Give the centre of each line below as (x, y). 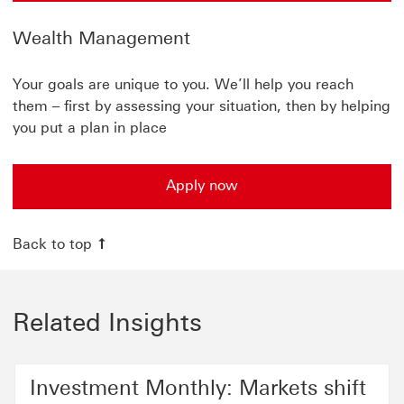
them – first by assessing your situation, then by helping (202, 106)
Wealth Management (101, 38)
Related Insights (107, 322)
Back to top (52, 244)
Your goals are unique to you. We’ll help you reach (183, 84)
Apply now (202, 185)
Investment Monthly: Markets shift (198, 388)
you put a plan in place (90, 128)
